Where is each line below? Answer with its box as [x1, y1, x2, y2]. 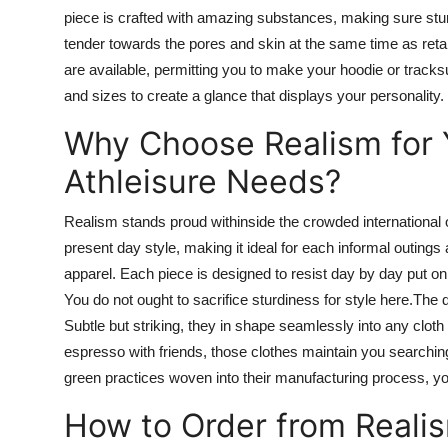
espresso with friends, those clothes [64, 342, 302, 360]
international [363, 212, 441, 230]
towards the [105, 34, 189, 52]
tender [64, 34, 105, 52]
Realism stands [64, 212, 170, 230]
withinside [211, 212, 275, 230]
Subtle [64, 316, 109, 334]
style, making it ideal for [141, 238, 302, 256]
